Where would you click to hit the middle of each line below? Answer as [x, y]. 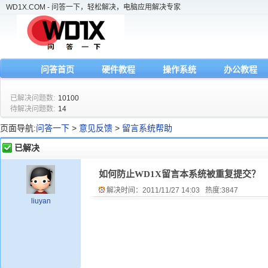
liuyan [41, 201]
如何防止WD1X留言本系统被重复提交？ [179, 174]
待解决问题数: [33, 109]
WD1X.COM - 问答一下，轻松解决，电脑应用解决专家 [93, 7]
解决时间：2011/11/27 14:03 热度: [163, 190]
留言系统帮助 [147, 128]
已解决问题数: [33, 98]
